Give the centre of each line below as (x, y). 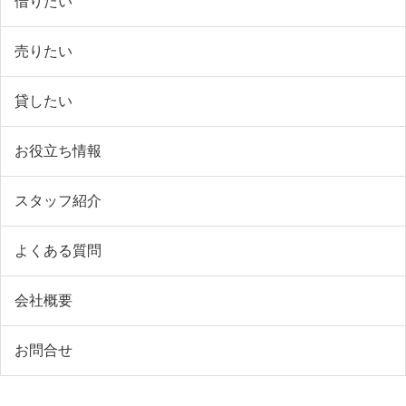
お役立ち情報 (58, 150)
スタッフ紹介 (58, 200)
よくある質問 (58, 250)
